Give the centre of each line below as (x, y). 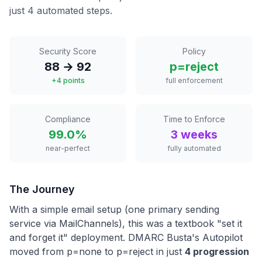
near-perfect (68, 148)
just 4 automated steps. (61, 11)
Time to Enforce (194, 119)
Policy (194, 51)
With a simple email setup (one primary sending (114, 209)
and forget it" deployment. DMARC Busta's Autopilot (126, 237)
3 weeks (194, 135)
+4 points (68, 80)
